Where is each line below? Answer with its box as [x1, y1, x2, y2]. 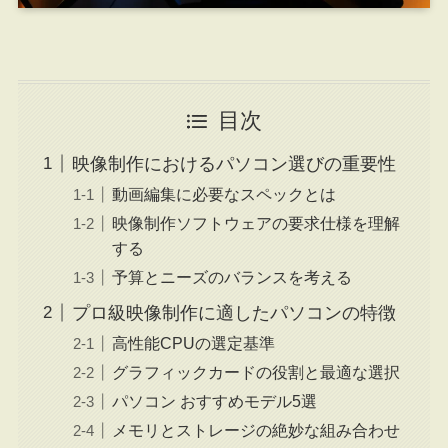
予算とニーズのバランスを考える [111, 267, 352, 286]
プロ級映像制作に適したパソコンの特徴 [71, 302, 396, 323]
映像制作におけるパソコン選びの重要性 [71, 153, 396, 174]
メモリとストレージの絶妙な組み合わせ [111, 420, 400, 439]
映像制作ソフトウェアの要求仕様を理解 [111, 213, 400, 232]
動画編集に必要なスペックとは [111, 184, 336, 203]
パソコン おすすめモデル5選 [111, 391, 317, 410]
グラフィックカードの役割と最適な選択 [111, 362, 400, 381]
